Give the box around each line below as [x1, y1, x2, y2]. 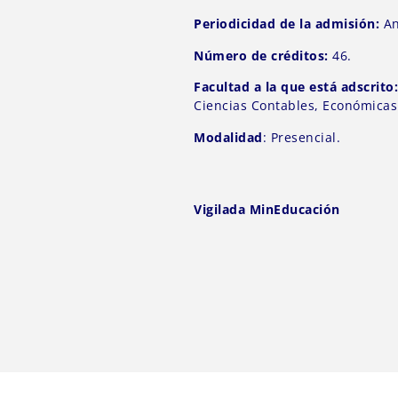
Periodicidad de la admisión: [194, 15, 380, 33]
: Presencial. [262, 128, 341, 146]
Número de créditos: [194, 46, 329, 64]
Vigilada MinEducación [194, 200, 340, 218]
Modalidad [194, 128, 263, 146]
